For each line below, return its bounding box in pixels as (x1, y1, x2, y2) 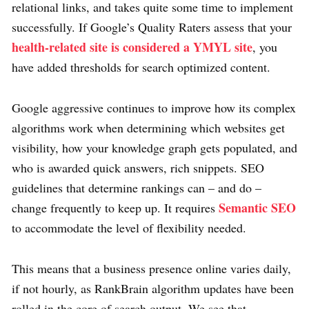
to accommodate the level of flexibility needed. (12, 219, 246, 237)
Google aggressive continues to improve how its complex (12, 99, 296, 117)
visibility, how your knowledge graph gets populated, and (12, 139, 297, 157)
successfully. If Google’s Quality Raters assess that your (12, 19, 292, 36)
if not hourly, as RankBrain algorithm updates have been (12, 280, 294, 297)
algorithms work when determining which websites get (12, 119, 285, 137)
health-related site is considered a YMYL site (12, 38, 252, 57)
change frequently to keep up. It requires (12, 199, 219, 217)
